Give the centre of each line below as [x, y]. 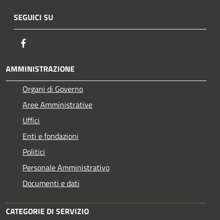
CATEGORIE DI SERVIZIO [47, 211]
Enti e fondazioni [51, 136]
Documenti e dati [51, 183]
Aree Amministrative [57, 105]
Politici [34, 152]
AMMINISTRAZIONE [40, 69]
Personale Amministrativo [66, 168]
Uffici [31, 121]
